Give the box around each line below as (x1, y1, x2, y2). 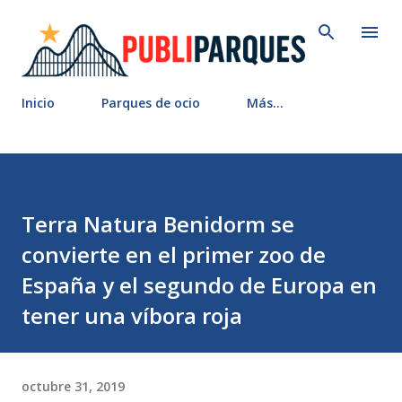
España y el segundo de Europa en (22, 270, 377, 301)
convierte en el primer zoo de (22, 240, 326, 270)
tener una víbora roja (22, 301, 242, 331)
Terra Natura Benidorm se (22, 209, 294, 240)
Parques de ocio (101, 94, 200, 112)
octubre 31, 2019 (22, 377, 125, 395)
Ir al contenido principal (128, 14, 274, 31)
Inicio (22, 94, 55, 112)
